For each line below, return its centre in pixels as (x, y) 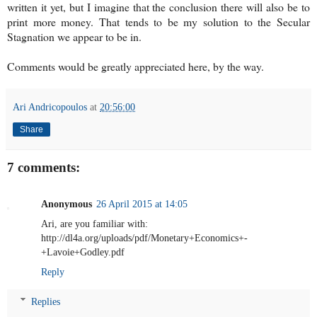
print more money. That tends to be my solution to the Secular (158, 21)
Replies (46, 301)
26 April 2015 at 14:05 (142, 204)
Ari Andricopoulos (50, 106)
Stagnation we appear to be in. (74, 36)
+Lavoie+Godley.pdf (83, 252)
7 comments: (44, 167)
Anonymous (67, 204)
